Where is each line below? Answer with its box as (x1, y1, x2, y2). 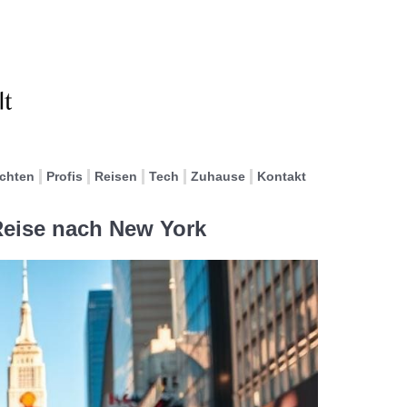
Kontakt (257, 169, 306, 184)
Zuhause (191, 169, 245, 184)
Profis (46, 169, 83, 184)
